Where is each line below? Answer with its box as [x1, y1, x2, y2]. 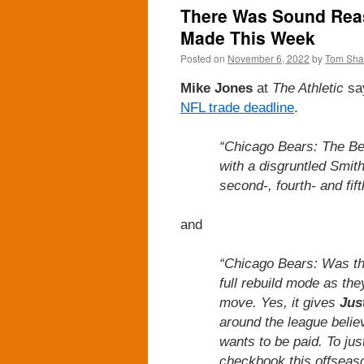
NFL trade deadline [180, 99, 294, 115]
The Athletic [272, 80, 344, 96]
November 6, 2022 [227, 51, 310, 65]
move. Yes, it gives [219, 294, 340, 310]
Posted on [180, 51, 225, 65]
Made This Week [180, 25, 315, 50]
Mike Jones [180, 80, 253, 96]
